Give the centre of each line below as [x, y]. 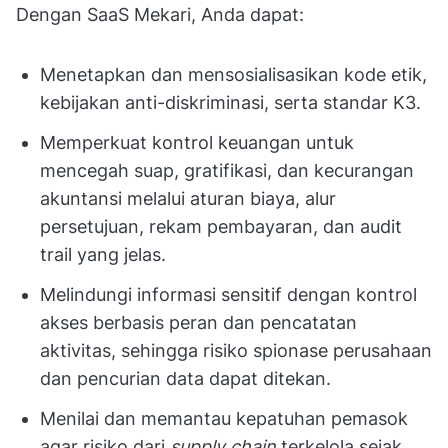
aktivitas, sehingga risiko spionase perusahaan [236, 351]
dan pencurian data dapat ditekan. [185, 379]
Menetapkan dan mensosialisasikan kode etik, [233, 75]
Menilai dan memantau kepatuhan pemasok [224, 419]
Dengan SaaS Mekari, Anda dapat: [160, 15]
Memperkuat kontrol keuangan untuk [197, 143]
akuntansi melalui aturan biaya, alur [188, 199]
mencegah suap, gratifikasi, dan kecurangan [227, 171]
